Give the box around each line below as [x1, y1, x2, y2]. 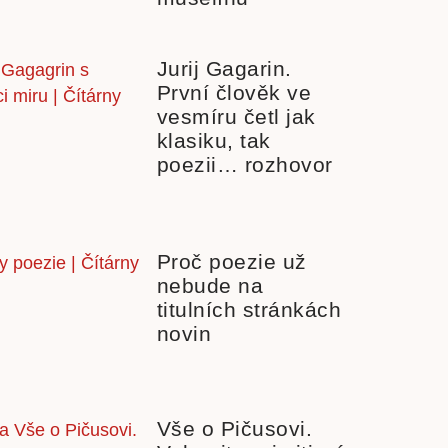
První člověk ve [156, 81, 311, 105]
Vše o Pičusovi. [156, 416, 312, 440]
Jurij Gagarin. [156, 57, 292, 81]
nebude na [156, 273, 263, 297]
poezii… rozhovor [156, 153, 333, 177]
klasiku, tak [156, 129, 271, 153]
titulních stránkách [156, 297, 341, 321]
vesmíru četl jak [156, 105, 316, 129]
